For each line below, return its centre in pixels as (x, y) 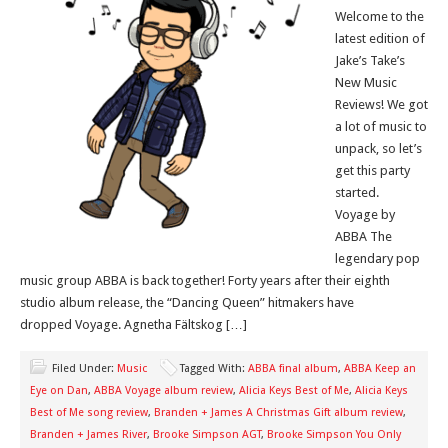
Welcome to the (379, 16)
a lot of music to (381, 126)
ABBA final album (293, 368)
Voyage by (365, 214)
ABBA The (363, 236)
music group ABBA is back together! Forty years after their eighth (205, 280)
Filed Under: (84, 368)
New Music (366, 82)
